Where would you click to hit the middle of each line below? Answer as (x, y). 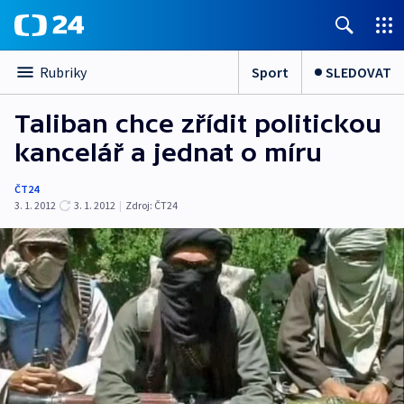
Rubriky (63, 72)
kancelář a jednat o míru (168, 152)
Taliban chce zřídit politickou (198, 124)
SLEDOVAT (358, 72)
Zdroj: (139, 205)
